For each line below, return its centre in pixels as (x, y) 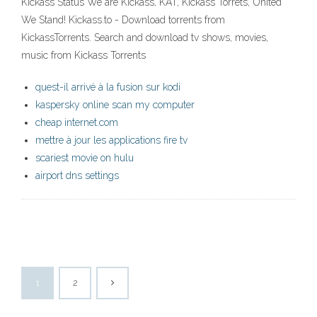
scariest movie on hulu (85, 158)
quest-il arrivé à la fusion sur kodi (108, 87)
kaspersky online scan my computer (115, 105)
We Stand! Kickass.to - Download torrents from (123, 20)
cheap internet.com (77, 123)
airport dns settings (77, 176)
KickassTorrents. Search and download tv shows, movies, (145, 38)
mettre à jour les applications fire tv (111, 140)
